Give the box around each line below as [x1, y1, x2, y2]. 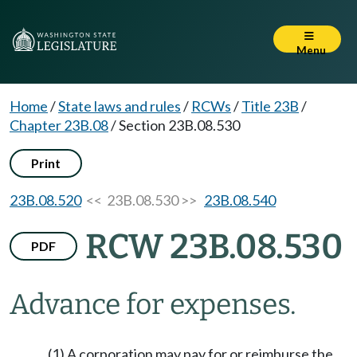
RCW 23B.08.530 [85, 226, 343, 267]
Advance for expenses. [10, 288, 296, 321]
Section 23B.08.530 [119, 116, 240, 134]
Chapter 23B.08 [10, 116, 108, 134]
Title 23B [241, 97, 299, 115]
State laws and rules [58, 97, 181, 115]
